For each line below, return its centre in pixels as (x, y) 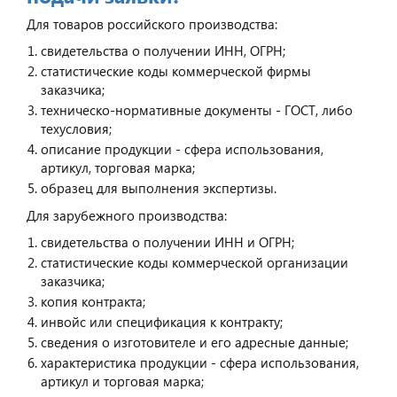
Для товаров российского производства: (152, 23)
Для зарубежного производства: (127, 215)
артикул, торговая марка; (118, 167)
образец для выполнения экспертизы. (159, 187)
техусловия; (76, 128)
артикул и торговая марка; (122, 381)
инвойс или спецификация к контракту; (162, 321)
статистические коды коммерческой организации (195, 262)
